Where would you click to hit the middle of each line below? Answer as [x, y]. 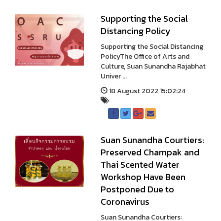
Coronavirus [125, 202]
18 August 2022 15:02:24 [146, 91]
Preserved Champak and [150, 152]
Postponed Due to [137, 189]
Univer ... [113, 76]
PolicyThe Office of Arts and [145, 56]
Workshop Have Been [143, 177]
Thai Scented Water [140, 165]
